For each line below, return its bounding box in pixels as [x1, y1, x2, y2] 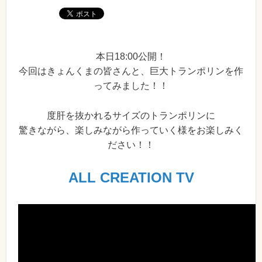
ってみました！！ [94, 81, 168, 91]
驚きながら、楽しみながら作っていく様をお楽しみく [19, 125, 243, 135]
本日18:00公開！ [96, 51, 166, 61]
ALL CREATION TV [68, 170, 194, 186]
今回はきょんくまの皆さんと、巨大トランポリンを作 [19, 66, 243, 76]
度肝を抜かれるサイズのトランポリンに [47, 110, 215, 120]
